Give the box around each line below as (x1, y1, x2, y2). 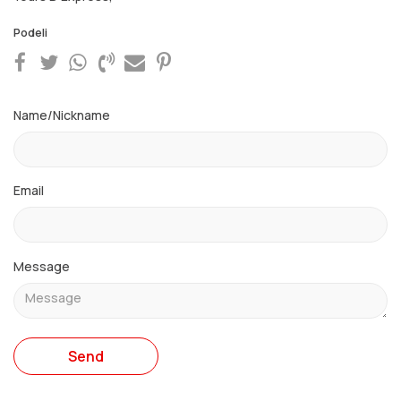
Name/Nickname (13, 107, 110, 124)
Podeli (13, 24, 47, 41)
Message (13, 258, 70, 276)
